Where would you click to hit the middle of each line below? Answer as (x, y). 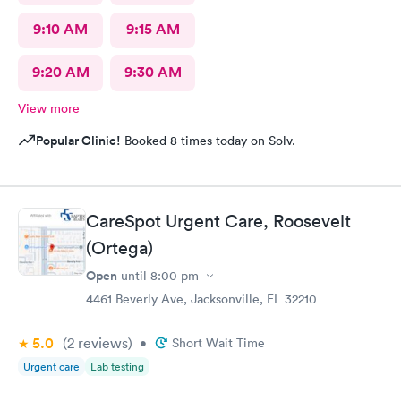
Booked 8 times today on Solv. (208, 140)
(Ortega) (119, 248)
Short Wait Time (218, 343)
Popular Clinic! (78, 140)
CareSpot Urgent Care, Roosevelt (218, 221)
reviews (101, 343)
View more (49, 108)
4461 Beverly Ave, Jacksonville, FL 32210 (201, 299)
